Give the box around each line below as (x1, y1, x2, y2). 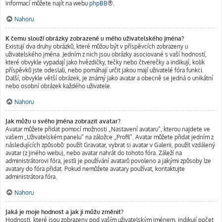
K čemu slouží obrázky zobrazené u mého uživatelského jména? (5, 35, 184, 42)
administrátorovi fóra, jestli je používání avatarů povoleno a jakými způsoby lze (5, 157, 211, 165)
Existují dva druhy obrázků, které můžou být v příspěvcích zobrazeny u (5, 43, 188, 50)
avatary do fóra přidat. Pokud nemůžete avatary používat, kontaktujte (5, 165, 185, 172)
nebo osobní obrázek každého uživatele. (5, 82, 111, 90)
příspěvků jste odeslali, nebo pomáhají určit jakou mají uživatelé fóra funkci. (5, 66, 204, 74)
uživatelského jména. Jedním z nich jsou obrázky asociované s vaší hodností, (5, 51, 207, 58)
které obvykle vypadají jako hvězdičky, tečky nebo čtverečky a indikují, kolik (5, 58, 205, 66)
